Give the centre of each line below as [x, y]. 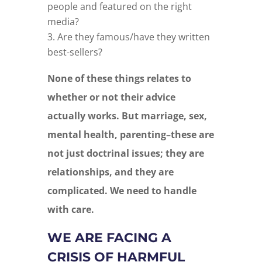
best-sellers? [75, 52]
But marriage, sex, [164, 116]
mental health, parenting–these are [130, 135]
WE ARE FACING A [109, 238]
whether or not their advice [111, 97]
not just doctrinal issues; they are [125, 154]
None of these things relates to [119, 79]
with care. [70, 210]
